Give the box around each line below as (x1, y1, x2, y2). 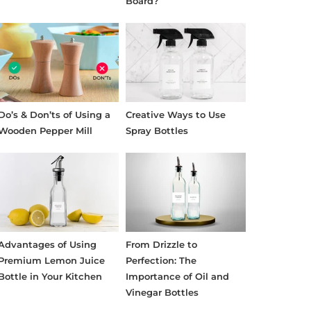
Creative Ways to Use (125, 108, 226, 120)
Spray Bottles (125, 124, 188, 136)
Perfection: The (125, 254, 196, 266)
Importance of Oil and (125, 270, 229, 282)
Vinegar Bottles (125, 286, 199, 298)
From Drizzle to (125, 238, 197, 250)
